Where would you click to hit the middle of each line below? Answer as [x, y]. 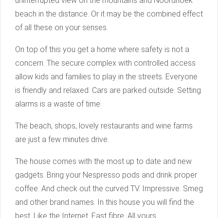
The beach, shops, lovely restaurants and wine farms [104, 126]
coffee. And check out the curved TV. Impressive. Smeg [109, 189]
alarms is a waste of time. [58, 104]
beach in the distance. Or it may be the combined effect [109, 14]
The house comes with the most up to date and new [103, 162]
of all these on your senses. [62, 28]
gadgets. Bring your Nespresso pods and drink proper [106, 175]
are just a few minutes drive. [62, 140]
